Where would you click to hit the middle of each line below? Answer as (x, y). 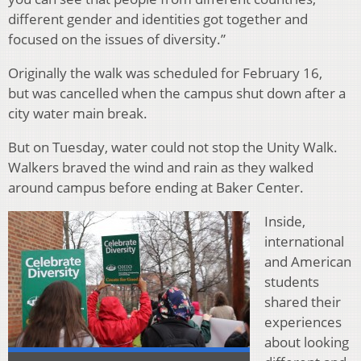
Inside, (285, 221)
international (304, 241)
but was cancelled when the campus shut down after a (177, 93)
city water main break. (78, 113)
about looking (307, 342)
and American (308, 261)
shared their (303, 301)
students (292, 281)
